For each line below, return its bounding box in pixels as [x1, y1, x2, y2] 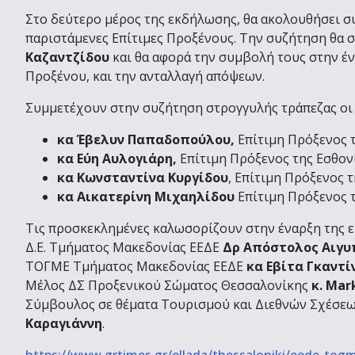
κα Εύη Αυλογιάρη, [57, 149, 177, 167]
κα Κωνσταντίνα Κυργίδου [57, 168, 228, 186]
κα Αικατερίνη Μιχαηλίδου [57, 187, 238, 205]
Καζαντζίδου [25, 48, 109, 66]
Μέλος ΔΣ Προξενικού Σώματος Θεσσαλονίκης [25, 276, 311, 294]
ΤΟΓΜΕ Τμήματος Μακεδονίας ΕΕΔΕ [25, 257, 246, 275]
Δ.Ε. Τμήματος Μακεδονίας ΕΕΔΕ [25, 238, 223, 256]
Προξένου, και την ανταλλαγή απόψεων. [25, 67, 265, 85]
